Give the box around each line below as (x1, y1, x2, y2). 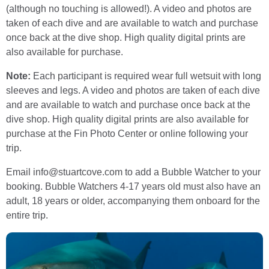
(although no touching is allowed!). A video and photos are (6, 3, 252, 14)
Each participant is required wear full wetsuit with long (31, 70, 261, 81)
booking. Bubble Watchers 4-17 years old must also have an (6, 181, 261, 192)
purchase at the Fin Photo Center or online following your (6, 128, 248, 139)
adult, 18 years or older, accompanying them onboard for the (6, 195, 260, 206)
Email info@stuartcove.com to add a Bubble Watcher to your (6, 166, 261, 177)
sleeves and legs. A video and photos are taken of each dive (6, 85, 260, 95)
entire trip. (6, 210, 48, 220)
